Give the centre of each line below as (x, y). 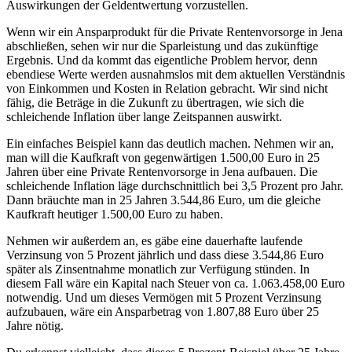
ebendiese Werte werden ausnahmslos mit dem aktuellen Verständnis (176, 75)
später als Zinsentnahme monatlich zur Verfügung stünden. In (158, 269)
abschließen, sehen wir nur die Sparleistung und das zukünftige (162, 46)
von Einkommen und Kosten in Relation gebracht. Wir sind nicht (167, 89)
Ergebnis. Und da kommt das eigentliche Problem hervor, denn (162, 60)
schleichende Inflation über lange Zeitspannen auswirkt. (144, 117)
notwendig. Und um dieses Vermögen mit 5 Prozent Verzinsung (164, 298)
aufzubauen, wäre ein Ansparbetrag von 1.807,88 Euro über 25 (163, 312)
